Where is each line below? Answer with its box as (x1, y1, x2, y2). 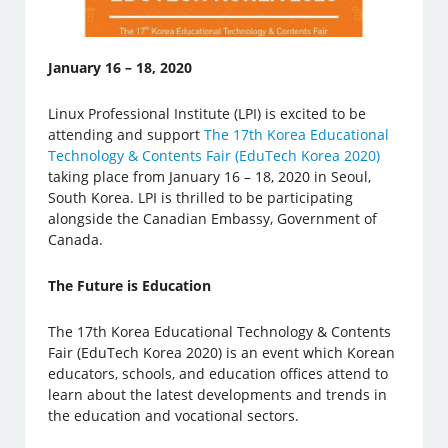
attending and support (48, 125, 205, 145)
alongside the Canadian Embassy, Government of (48, 209, 378, 229)
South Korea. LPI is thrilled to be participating (48, 188, 354, 208)
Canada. (48, 230, 104, 250)
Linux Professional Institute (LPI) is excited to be (48, 104, 367, 124)
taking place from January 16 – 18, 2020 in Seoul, (48, 167, 372, 187)
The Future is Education (48, 276, 212, 296)
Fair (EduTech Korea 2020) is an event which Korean (48, 343, 396, 363)
